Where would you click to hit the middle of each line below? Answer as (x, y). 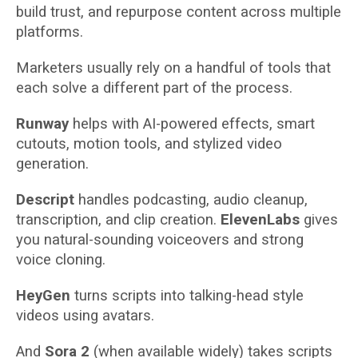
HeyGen (43, 296)
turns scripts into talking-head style (187, 296)
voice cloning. (61, 260)
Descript (45, 200)
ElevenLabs (260, 220)
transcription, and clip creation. (118, 220)
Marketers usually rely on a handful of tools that (173, 68)
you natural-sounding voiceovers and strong (160, 240)
